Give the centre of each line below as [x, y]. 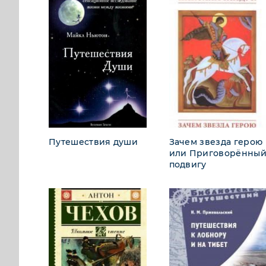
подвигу [188, 164]
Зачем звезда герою [216, 142]
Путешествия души [94, 142]
